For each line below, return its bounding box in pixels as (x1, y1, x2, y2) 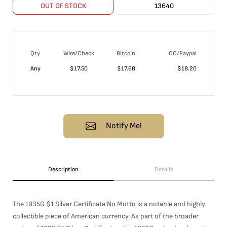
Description (48, 166, 79, 173)
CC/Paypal (169, 50, 197, 57)
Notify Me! (105, 121, 142, 131)
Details (155, 166, 173, 173)
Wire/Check (63, 50, 94, 57)
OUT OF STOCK (40, 2, 86, 10)
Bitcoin (117, 50, 135, 57)
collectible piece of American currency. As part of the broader (13, 212, 199, 220)
